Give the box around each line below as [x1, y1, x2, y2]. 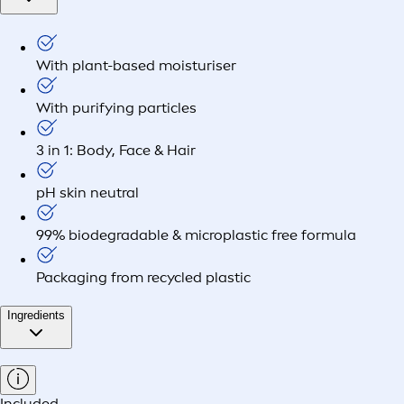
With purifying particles [36, 98, 197, 116]
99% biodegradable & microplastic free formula [36, 225, 356, 243]
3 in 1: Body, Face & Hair [36, 141, 196, 159]
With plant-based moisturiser [36, 56, 236, 74]
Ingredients [7, 308, 65, 322]
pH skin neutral [36, 183, 139, 201]
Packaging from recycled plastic [36, 268, 251, 286]
